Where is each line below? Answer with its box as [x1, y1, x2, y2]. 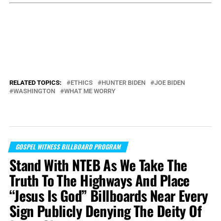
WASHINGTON [13, 87, 55, 95]
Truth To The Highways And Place [9, 169, 190, 190]
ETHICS [70, 78, 93, 86]
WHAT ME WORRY [64, 87, 115, 95]
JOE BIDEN [154, 78, 185, 86]
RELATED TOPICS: [9, 78, 62, 86]
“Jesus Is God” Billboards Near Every [9, 184, 208, 206]
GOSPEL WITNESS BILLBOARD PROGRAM [14, 142, 122, 151]
